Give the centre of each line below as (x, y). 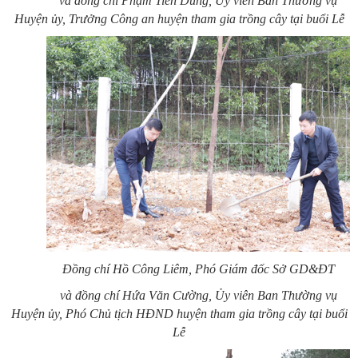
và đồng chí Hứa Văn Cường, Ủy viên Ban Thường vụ (198, 295)
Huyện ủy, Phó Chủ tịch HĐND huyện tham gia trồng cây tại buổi (179, 313)
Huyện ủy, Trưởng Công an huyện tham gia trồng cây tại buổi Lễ (179, 18)
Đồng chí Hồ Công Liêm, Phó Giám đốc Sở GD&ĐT (198, 268)
